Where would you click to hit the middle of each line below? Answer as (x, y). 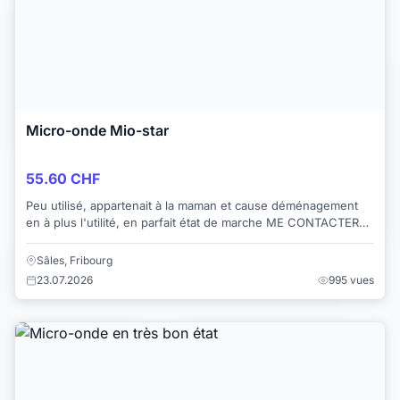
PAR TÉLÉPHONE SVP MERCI (106, 240)
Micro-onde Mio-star (97, 131)
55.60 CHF (63, 179)
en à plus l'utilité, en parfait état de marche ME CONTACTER (75, 223)
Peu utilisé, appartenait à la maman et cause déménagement (58, 206)
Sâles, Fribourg (75, 260)
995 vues (351, 279)
